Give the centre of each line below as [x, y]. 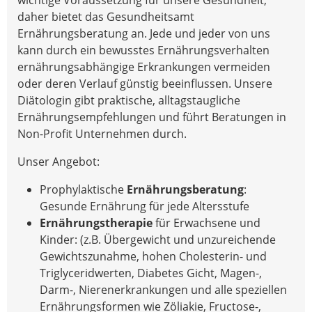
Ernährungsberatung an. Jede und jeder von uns [144, 33]
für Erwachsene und [206, 223]
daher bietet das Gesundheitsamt [106, 16]
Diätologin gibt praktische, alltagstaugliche [129, 100]
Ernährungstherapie [96, 223]
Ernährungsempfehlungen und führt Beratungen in [152, 117]
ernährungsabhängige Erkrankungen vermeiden [144, 67]
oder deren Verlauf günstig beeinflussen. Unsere [145, 83]
